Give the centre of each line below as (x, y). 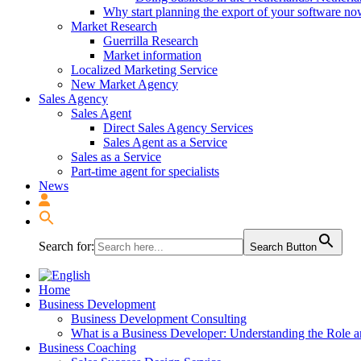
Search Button (283, 247)
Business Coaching (87, 348)
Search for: (66, 246)
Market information (152, 55)
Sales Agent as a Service (165, 142)
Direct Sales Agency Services (178, 128)
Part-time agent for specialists (145, 171)
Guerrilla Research (151, 41)
